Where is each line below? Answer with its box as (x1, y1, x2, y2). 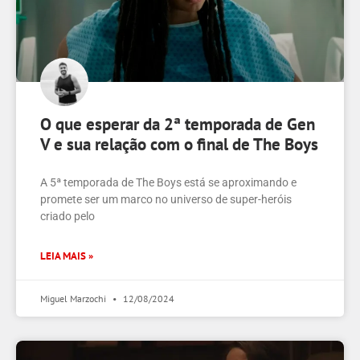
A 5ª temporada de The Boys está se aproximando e (40, 176, 297, 190)
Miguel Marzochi (40, 292, 108, 305)
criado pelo (40, 210, 95, 223)
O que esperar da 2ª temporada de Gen (40, 113, 315, 136)
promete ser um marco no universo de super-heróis (40, 193, 292, 207)
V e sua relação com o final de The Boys (40, 133, 318, 156)
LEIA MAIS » (40, 249, 93, 264)
